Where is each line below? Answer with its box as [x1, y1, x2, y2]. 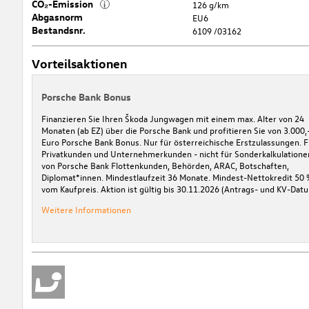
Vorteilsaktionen [31, 54, 127, 71]
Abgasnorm [31, 10, 83, 23]
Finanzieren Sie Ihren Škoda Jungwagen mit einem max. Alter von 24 [41, 112, 304, 124]
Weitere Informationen [41, 203, 131, 215]
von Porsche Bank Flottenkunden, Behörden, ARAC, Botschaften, [41, 159, 289, 171]
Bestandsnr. [31, 23, 86, 37]
